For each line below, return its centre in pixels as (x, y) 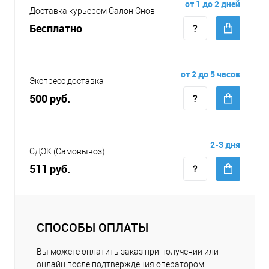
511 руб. (50, 168)
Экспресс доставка (67, 81)
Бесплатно (56, 28)
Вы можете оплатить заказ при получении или (128, 251)
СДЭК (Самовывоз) (67, 151)
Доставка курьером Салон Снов (92, 11)
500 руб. (50, 98)
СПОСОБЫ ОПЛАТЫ (92, 227)
